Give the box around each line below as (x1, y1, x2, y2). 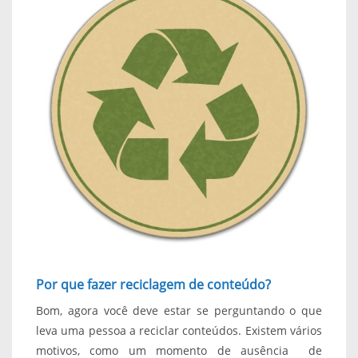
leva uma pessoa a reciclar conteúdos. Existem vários (36, 322, 322, 338)
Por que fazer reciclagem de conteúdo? (36, 275, 271, 293)
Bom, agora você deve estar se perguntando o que (36, 302, 322, 318)
